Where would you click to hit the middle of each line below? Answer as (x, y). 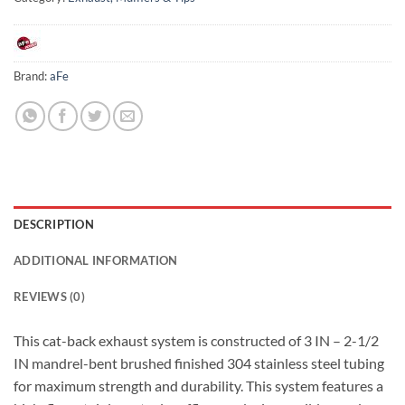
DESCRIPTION (54, 225)
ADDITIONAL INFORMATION (96, 261)
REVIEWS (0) (49, 297)
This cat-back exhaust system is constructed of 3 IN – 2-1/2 (196, 341)
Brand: (32, 76)
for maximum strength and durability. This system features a (198, 386)
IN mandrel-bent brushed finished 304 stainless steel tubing (199, 363)
